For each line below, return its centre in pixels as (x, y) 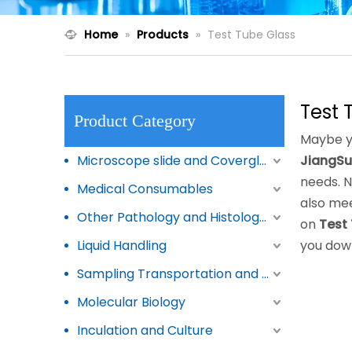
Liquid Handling (122, 246)
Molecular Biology (131, 302)
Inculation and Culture (145, 330)
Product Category (135, 121)
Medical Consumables (145, 189)
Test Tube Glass (251, 35)
